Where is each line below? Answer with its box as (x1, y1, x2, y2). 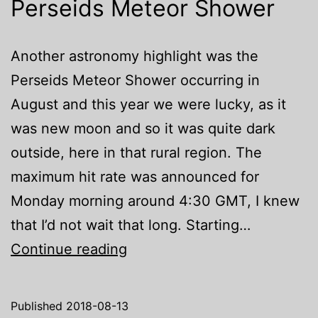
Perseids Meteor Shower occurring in (11, 72, 260, 89)
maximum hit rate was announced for (11, 168, 259, 186)
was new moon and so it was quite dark (11, 120, 275, 138)
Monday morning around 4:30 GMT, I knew (11, 192, 300, 210)
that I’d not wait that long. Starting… (11, 216, 251, 234)
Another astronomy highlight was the (11, 48, 258, 65)
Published (11, 299, 66, 314)
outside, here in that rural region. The (11, 144, 262, 162)
